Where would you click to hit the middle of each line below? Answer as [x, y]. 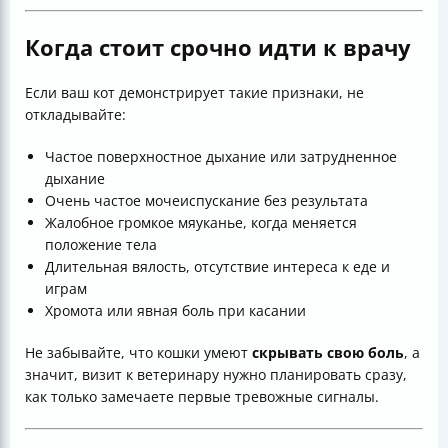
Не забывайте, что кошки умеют [138, 353]
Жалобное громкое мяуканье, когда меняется [201, 223]
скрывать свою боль [328, 353]
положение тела [101, 245]
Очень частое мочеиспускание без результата [206, 201]
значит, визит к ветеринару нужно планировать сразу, [216, 375]
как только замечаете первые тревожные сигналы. [202, 397]
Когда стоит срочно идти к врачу [218, 47]
